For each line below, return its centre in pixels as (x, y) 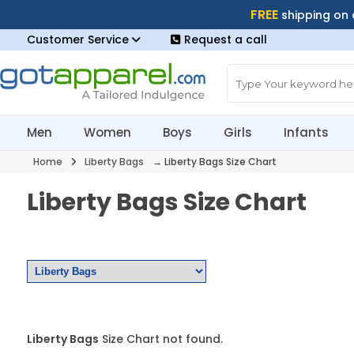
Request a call (225, 40)
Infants (307, 132)
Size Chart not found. (160, 339)
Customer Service (79, 40)
